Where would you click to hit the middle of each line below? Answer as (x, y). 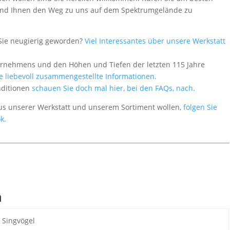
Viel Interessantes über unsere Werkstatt (154, 41)
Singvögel (18, 220)
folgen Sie (199, 107)
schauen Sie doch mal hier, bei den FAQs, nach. (114, 88)
